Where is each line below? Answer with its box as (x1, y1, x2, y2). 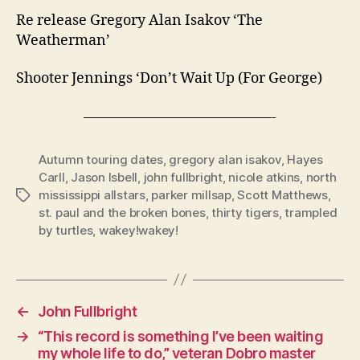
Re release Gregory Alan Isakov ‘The (16, 10, 263, 30)
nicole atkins (228, 169, 301, 185)
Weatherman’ (16, 31, 110, 50)
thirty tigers (211, 204, 279, 220)
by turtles (39, 222, 93, 238)
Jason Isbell (71, 169, 138, 185)
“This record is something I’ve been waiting (37, 327, 324, 345)
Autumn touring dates (39, 151, 163, 167)
